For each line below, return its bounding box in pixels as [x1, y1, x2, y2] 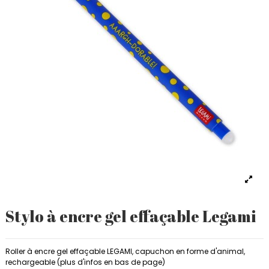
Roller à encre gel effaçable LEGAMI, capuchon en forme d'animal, [5, 246, 245, 256]
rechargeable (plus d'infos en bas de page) [5, 256, 165, 267]
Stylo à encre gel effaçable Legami [5, 206, 256, 227]
